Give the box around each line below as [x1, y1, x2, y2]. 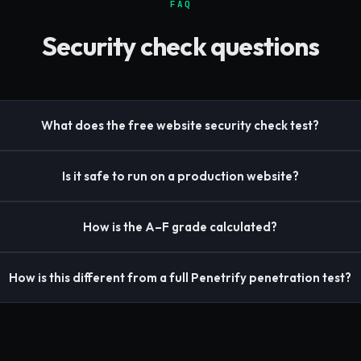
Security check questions [42, 30, 319, 63]
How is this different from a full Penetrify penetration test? [9, 270, 352, 286]
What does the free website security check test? [41, 118, 320, 134]
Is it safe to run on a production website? [61, 168, 299, 185]
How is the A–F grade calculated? [83, 219, 278, 235]
